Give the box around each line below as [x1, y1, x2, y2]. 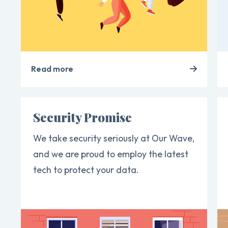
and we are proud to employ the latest [33, 148, 189, 160]
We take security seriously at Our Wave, [33, 132, 195, 144]
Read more [31, 64, 74, 74]
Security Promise [33, 109, 132, 125]
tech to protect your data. [33, 164, 139, 176]
